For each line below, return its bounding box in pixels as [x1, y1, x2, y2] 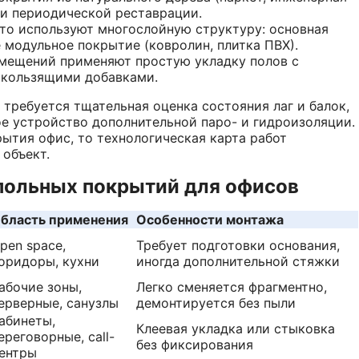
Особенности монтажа [136, 211, 284, 228]
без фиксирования [136, 336, 253, 353]
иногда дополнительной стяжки [136, 252, 340, 269]
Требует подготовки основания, [136, 236, 340, 253]
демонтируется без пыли [136, 294, 296, 311]
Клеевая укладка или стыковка [136, 320, 335, 337]
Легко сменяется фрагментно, [136, 278, 327, 295]
